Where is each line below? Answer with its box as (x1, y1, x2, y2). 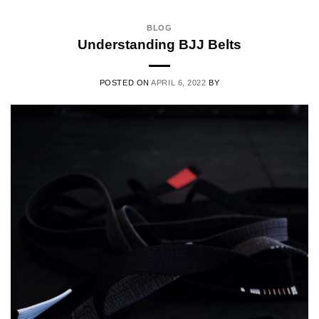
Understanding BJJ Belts (78, 37, 241, 53)
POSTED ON (99, 78, 152, 88)
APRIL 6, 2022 (151, 78, 206, 88)
